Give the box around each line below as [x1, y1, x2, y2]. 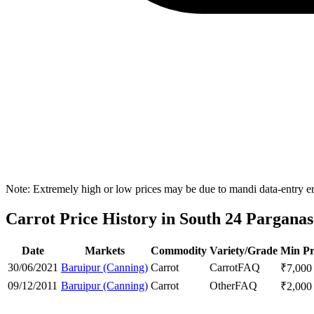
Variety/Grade [210, 244, 278, 257]
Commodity [151, 244, 207, 257]
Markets [84, 244, 125, 257]
